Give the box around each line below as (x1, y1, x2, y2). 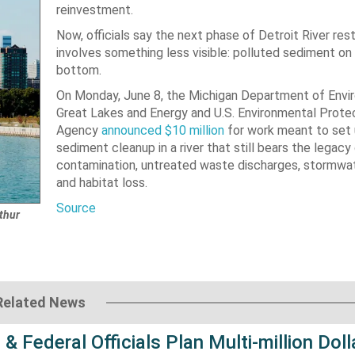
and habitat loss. (55, 175, 147, 190)
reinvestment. (55, 2, 133, 17)
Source (55, 200, 96, 216)
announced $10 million (101, 123, 224, 138)
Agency (55, 123, 101, 138)
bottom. (55, 63, 101, 78)
